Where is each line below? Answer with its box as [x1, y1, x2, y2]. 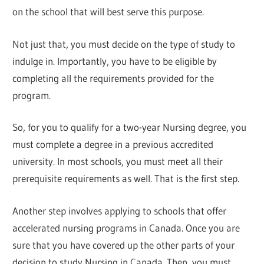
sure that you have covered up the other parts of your [12, 238, 235, 251]
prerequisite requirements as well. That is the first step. [12, 172, 240, 185]
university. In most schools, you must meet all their [12, 155, 223, 168]
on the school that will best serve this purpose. [12, 5, 204, 18]
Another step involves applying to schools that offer [12, 204, 227, 217]
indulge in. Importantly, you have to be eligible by [12, 54, 217, 67]
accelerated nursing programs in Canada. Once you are [12, 221, 240, 234]
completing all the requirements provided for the [12, 71, 214, 84]
